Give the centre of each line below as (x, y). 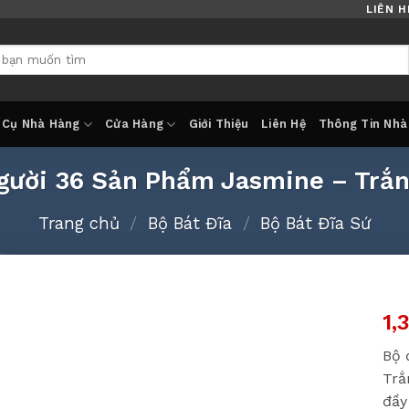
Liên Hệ (283, 124)
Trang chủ (79, 223)
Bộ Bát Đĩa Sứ (316, 223)
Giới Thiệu (219, 124)
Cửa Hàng (135, 124)
